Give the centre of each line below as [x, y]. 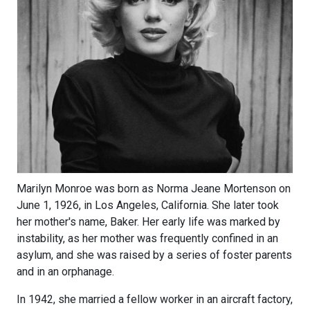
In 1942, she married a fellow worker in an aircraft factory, [155, 300]
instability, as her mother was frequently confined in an [147, 239]
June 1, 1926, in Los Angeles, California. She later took [148, 206]
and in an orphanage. [65, 272]
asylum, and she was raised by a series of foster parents [154, 255]
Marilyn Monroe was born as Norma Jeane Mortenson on [154, 189]
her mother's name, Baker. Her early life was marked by [148, 222]
